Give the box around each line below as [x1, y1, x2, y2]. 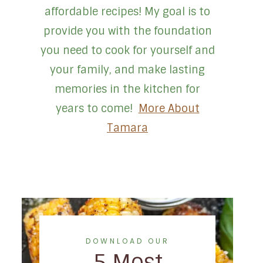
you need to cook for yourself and [40, 43, 215, 58]
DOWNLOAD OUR [85, 235, 170, 246]
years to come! [55, 101, 139, 116]
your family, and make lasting [50, 62, 205, 77]
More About [138, 101, 200, 116]
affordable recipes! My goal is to [45, 4, 210, 19]
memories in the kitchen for [55, 82, 200, 96]
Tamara [107, 120, 148, 135]
